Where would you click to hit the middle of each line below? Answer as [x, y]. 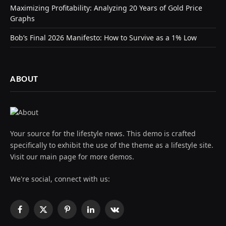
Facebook [35, 214]
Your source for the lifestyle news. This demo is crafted [103, 133]
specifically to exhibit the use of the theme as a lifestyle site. [112, 145]
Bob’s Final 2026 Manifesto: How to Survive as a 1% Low [103, 37]
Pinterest [81, 214]
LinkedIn [105, 214]
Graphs [22, 18]
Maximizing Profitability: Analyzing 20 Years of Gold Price [106, 8]
